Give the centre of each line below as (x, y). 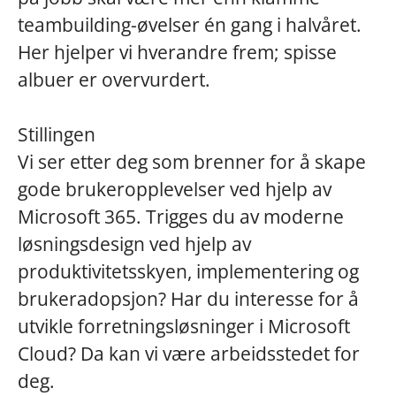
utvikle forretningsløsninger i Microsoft (184, 326)
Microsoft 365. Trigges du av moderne (181, 217)
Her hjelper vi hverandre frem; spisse (177, 52)
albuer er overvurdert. (114, 80)
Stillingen (57, 134)
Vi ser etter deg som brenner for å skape (192, 162)
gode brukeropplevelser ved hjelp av (175, 189)
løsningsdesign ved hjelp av (134, 244)
